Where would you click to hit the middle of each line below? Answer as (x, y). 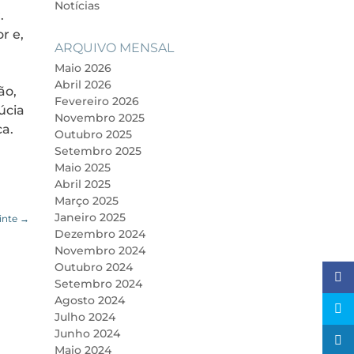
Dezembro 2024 (100, 234)
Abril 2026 (83, 85)
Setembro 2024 (98, 284)
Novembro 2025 (99, 118)
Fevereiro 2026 (96, 102)
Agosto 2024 (89, 301)
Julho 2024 (85, 317)
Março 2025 (86, 201)
